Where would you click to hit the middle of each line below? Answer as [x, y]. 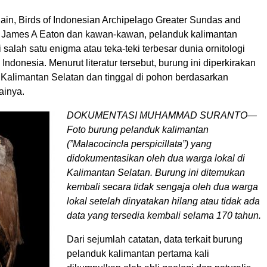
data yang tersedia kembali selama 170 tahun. [164, 215]
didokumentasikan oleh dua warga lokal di [156, 158]
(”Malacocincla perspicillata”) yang [139, 144]
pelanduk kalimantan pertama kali [138, 253]
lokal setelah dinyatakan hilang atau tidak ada [163, 201]
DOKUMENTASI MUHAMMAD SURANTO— [162, 115]
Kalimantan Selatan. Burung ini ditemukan [156, 172]
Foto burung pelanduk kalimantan [138, 129]
